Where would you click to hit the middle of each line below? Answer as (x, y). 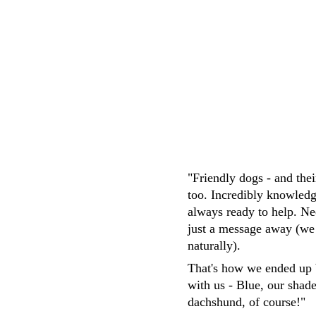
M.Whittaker (256, 65)
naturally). (215, 245)
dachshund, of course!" (246, 302)
